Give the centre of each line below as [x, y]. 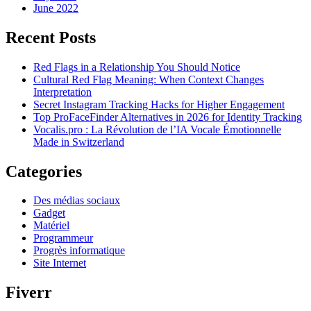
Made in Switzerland [79, 142]
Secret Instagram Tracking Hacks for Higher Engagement [159, 104]
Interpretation [62, 92]
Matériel [51, 226]
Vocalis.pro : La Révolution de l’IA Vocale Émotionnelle [157, 129]
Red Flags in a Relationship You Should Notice [137, 67]
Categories [44, 171]
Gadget [49, 213]
